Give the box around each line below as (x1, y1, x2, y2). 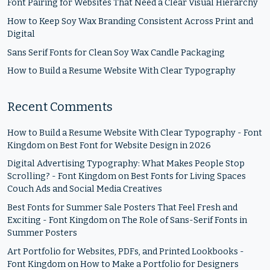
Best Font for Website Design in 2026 (60, 140, 211, 151)
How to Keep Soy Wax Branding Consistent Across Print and (7, 16, 253, 27)
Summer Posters (7, 227, 77, 238)
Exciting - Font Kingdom (7, 215, 107, 225)
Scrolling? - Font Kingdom (7, 171, 116, 182)
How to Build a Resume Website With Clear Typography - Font (7, 127, 262, 138)
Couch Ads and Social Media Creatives (7, 184, 162, 195)
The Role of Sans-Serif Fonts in (122, 215, 247, 225)
